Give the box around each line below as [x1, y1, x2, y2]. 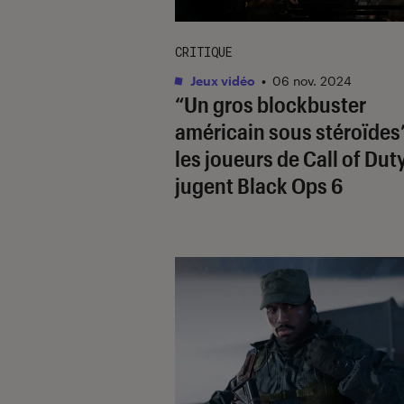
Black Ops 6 [237, 171, 343, 198]
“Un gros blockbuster [175, 90, 366, 117]
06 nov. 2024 [272, 72, 352, 88]
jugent [175, 171, 237, 198]
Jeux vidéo [188, 72, 255, 88]
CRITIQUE [175, 42, 233, 60]
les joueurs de [175, 144, 303, 171]
